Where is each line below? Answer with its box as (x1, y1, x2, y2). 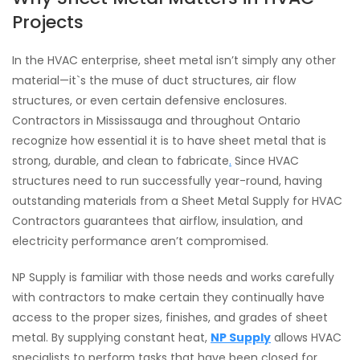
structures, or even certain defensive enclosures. (12, 92, 287, 108)
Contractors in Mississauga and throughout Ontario (12, 112, 301, 129)
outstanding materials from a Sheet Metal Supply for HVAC (12, 193, 342, 209)
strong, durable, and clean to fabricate (12, 153, 229, 169)
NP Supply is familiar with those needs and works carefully (12, 269, 334, 285)
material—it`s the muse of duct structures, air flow (12, 72, 296, 88)
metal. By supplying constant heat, (12, 329, 211, 346)
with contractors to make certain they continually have (12, 289, 325, 305)
